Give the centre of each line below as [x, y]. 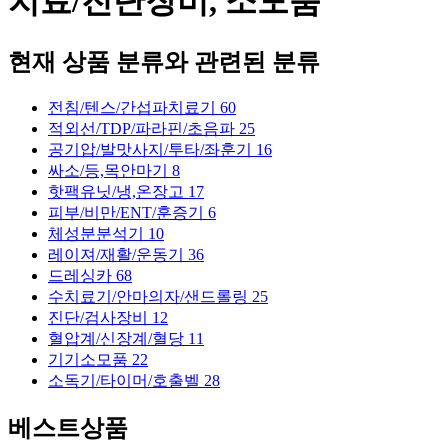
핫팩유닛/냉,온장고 [118, 191]
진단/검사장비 [100, 317]
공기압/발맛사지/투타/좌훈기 [152, 149]
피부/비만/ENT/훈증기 [128, 212]
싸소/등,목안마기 [110, 170]
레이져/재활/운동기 [118, 254]
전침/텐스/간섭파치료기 [134, 107]
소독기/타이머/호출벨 [126, 380]
